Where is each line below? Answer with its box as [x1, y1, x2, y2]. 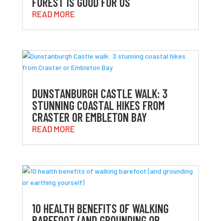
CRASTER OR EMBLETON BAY [32, 110, 147, 125]
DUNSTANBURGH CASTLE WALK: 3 [32, 86, 168, 101]
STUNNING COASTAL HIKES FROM [32, 98, 165, 113]
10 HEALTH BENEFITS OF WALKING [32, 201, 169, 216]
